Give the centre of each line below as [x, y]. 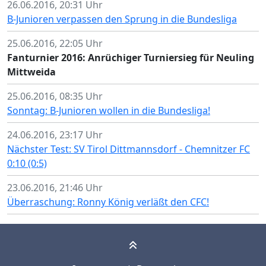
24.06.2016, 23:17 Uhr [55, 135]
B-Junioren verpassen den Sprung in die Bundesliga [122, 19]
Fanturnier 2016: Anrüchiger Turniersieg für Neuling [131, 58]
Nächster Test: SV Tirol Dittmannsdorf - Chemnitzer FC [129, 149]
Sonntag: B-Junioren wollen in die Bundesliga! [109, 110]
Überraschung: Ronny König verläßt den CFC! [108, 202]
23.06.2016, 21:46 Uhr [55, 188]
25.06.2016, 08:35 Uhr [55, 96]
